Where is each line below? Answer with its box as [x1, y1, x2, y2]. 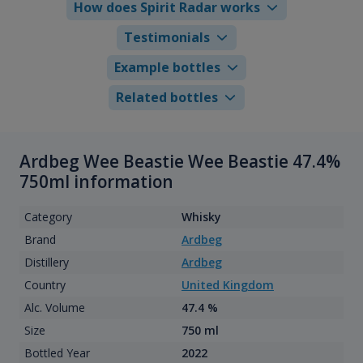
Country [23, 277, 66, 293]
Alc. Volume [23, 300, 85, 316]
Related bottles [116, 88, 219, 106]
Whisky [181, 209, 221, 225]
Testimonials [124, 28, 211, 46]
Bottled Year [23, 345, 90, 361]
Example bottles [113, 58, 220, 76]
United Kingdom [181, 277, 274, 293]
